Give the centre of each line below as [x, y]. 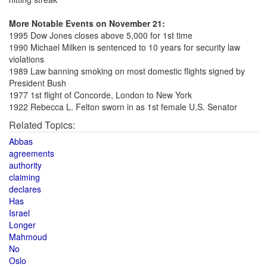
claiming [24, 177]
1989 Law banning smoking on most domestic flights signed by [127, 71]
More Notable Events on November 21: [87, 23]
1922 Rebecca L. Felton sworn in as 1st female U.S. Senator [123, 107]
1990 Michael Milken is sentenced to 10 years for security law [125, 47]
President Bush [38, 83]
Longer [22, 225]
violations [27, 59]
